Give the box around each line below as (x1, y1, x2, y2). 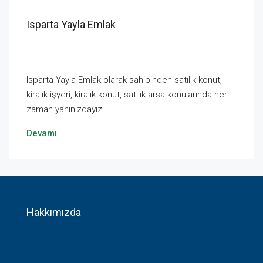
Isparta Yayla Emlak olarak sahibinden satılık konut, (26, 75, 222, 86)
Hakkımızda (26, 206, 81, 219)
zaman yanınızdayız (26, 104, 102, 115)
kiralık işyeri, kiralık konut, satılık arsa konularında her (26, 89, 227, 100)
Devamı (26, 128, 57, 139)
